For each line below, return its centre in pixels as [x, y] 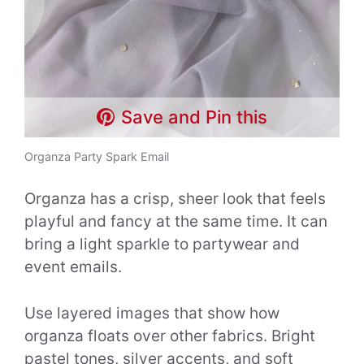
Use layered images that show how [152, 313]
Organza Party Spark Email [97, 156]
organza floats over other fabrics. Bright [170, 336]
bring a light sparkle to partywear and [162, 245]
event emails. [73, 267]
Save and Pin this [195, 117]
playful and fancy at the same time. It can [176, 222]
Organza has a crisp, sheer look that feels [175, 199]
